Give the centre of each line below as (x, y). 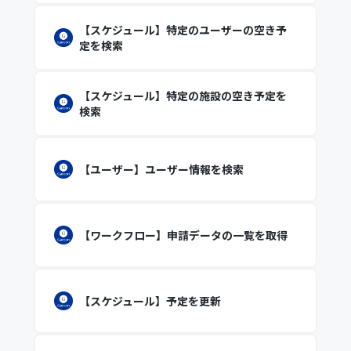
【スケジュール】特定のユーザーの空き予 (183, 30)
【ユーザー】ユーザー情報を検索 (161, 169)
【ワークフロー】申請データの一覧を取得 (183, 235)
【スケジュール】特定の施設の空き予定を (183, 96)
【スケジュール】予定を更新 (150, 301)
